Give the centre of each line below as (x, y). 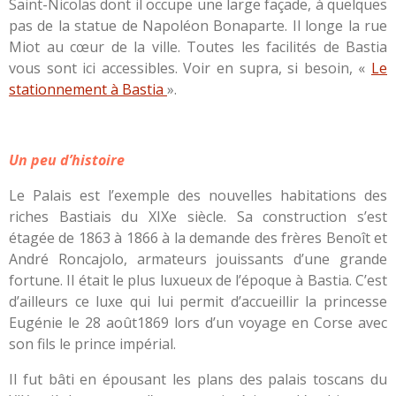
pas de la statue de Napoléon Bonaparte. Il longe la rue (198, 25)
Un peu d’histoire (67, 160)
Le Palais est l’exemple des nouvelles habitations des (198, 195)
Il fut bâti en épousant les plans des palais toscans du (198, 379)
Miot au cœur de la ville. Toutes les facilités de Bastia (198, 46)
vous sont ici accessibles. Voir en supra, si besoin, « (190, 68)
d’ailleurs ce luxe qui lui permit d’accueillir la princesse (198, 301)
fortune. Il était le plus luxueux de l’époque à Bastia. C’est (198, 280)
